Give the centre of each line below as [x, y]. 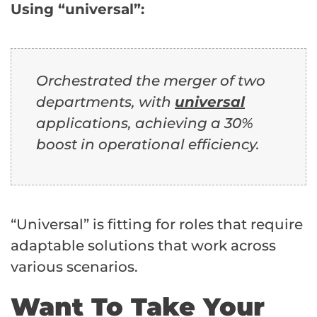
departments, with [105, 102]
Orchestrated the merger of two [151, 81]
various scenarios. [74, 267]
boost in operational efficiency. [148, 145]
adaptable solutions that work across [143, 246]
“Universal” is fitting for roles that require [157, 225]
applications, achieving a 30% [145, 123]
